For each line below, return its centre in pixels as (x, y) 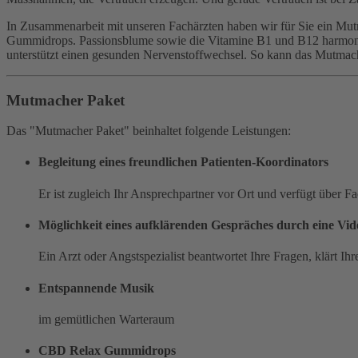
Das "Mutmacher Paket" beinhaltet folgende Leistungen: (149, 131)
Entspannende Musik (96, 288)
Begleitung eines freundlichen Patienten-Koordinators (183, 162)
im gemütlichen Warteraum (106, 319)
